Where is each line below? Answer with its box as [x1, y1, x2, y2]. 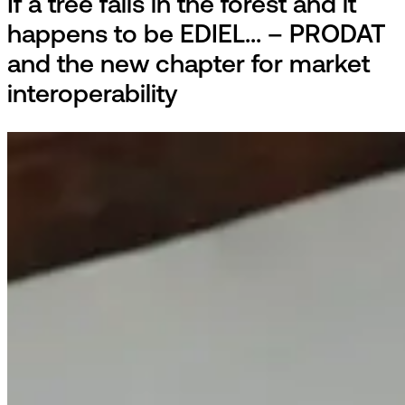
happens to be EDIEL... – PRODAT [7, 24, 386, 50]
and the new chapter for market [7, 53, 370, 80]
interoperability [7, 83, 177, 109]
